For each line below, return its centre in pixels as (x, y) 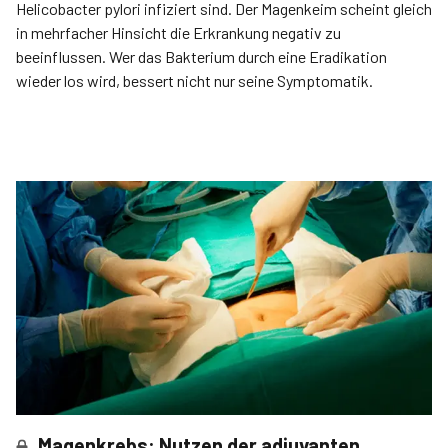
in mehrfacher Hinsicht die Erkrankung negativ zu (178, 32)
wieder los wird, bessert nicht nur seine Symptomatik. (194, 80)
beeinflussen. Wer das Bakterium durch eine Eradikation (201, 56)
